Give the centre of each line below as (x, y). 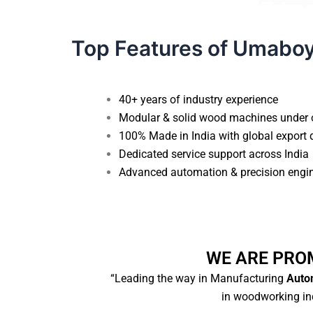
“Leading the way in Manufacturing (197, 278)
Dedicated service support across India (214, 154)
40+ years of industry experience (198, 99)
